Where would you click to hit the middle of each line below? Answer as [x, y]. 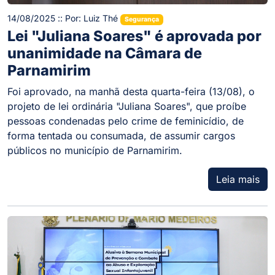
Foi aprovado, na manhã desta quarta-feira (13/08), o [131, 91]
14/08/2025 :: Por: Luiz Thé [64, 18]
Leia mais [238, 179]
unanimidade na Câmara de [105, 53]
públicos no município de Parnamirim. [95, 150]
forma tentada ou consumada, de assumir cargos [121, 135]
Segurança [141, 20]
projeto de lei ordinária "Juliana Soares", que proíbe [127, 106]
